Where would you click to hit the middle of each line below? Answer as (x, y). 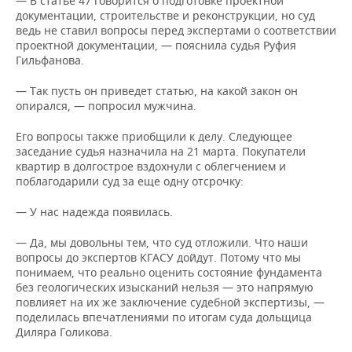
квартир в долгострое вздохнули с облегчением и (151, 166)
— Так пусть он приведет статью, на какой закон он (157, 91)
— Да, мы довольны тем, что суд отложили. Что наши (162, 242)
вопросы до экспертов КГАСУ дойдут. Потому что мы (158, 257)
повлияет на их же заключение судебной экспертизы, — (170, 302)
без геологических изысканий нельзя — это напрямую (165, 287)
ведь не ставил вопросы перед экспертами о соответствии (176, 30)
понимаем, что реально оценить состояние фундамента (169, 272)
